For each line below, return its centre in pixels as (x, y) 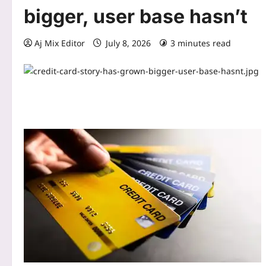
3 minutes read (201, 43)
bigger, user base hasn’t (136, 17)
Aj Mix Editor (60, 43)
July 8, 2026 (128, 43)
